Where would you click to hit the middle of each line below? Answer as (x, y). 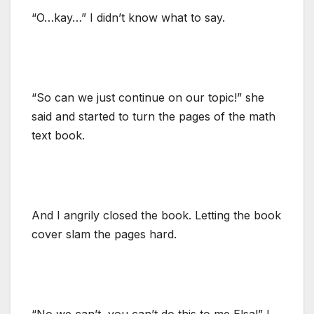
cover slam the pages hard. (104, 234)
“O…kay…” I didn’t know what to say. (128, 17)
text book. (58, 135)
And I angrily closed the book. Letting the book (156, 215)
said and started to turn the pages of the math (153, 116)
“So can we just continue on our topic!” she (148, 97)
